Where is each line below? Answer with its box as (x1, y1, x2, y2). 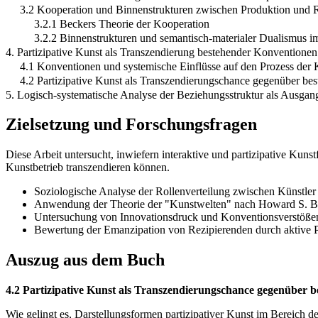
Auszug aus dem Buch (6, 251, 165, 270)
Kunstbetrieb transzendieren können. (6, 161, 170, 174)
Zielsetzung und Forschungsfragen (6, 115, 257, 134)
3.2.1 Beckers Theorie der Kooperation (34, 17, 209, 30)
